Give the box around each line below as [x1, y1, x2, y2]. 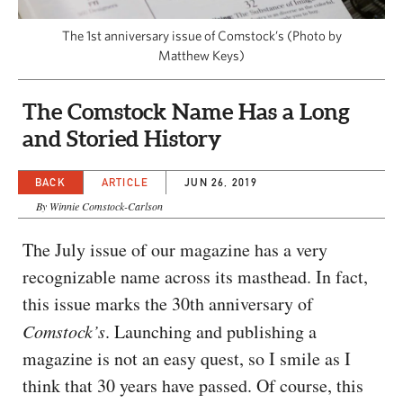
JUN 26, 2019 [184, 175, 258, 189]
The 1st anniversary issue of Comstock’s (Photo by [61, 27, 342, 43]
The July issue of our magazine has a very [22, 237, 327, 262]
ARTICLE [101, 175, 149, 189]
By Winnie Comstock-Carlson [36, 198, 163, 213]
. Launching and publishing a [105, 318, 317, 344]
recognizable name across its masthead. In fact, [22, 264, 368, 289]
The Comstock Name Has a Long [22, 98, 350, 124]
